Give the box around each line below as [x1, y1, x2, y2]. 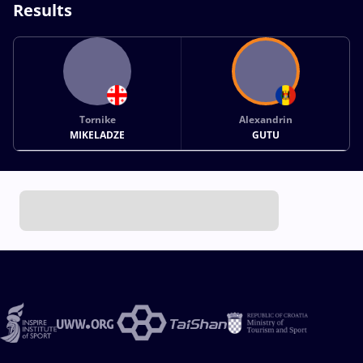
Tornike [79, 112, 116, 126]
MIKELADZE [70, 127, 126, 142]
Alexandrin [238, 112, 293, 126]
